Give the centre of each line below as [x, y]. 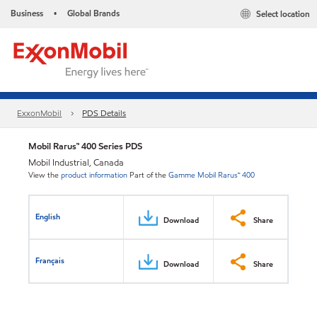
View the [44, 175]
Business [27, 13]
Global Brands [93, 13]
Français [50, 260]
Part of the [148, 175]
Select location [283, 14]
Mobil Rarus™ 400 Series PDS [85, 146]
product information [94, 175]
